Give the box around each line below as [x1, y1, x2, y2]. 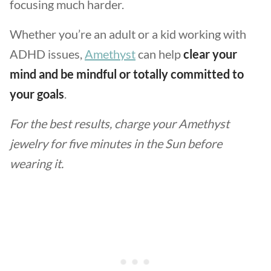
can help [135, 47, 183, 61]
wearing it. [10, 156, 64, 171]
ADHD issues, [10, 47, 85, 61]
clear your [183, 47, 237, 61]
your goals [10, 87, 64, 101]
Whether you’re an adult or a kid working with [10, 27, 246, 41]
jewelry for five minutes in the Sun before [10, 136, 222, 151]
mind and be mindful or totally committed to [10, 67, 244, 81]
